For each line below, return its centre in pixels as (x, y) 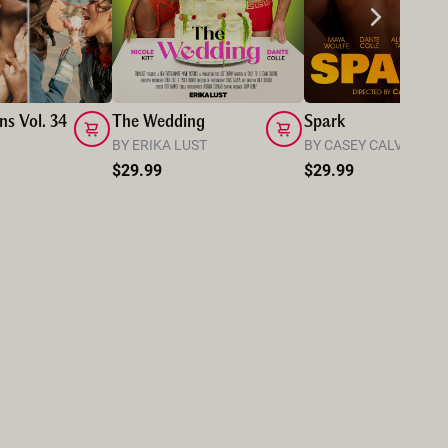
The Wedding (159, 122)
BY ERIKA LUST (160, 145)
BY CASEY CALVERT (366, 145)
